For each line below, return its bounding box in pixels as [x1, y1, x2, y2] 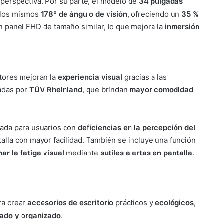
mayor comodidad [129, 85, 193, 95]
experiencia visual [57, 72, 122, 82]
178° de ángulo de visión [40, 9, 127, 19]
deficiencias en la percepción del [77, 123, 195, 132]
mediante [64, 148, 100, 158]
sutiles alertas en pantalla [100, 148, 192, 158]
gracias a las [122, 72, 167, 82]
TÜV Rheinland [29, 85, 82, 95]
